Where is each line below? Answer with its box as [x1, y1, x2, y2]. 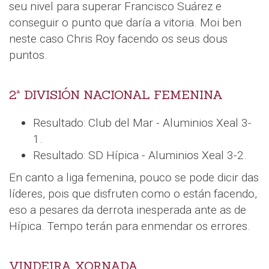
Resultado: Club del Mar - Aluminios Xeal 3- [33, 116, 252, 130]
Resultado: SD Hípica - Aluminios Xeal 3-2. [33, 148, 247, 163]
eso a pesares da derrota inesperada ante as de [9, 203, 246, 217]
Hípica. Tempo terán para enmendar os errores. [9, 219, 250, 234]
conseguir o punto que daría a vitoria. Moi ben [9, 16, 241, 30]
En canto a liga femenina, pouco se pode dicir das [9, 171, 259, 185]
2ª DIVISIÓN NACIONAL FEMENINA [9, 87, 223, 103]
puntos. [9, 48, 47, 62]
